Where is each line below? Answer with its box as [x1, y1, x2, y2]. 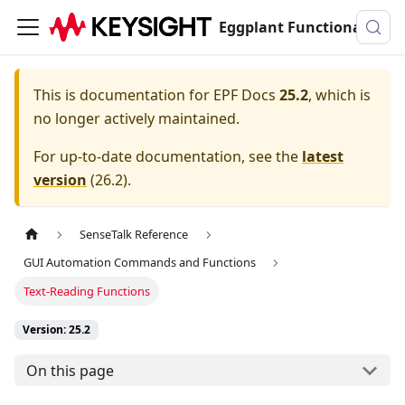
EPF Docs [213, 85, 276, 105]
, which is [308, 85, 371, 105]
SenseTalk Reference [80, 226, 189, 243]
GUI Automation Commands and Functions [24, 254, 257, 271]
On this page [25, 360, 114, 381]
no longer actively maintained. [33, 108, 240, 128]
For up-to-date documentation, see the [33, 146, 302, 166]
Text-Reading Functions [24, 282, 151, 299]
